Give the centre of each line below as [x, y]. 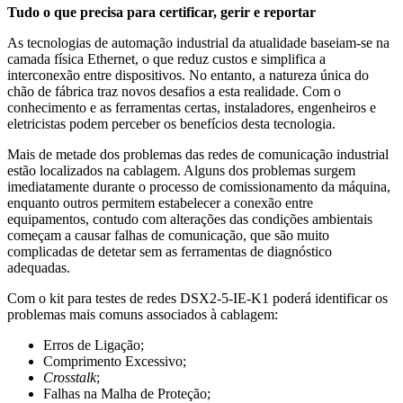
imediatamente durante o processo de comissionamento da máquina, [199, 186]
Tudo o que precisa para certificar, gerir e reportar [161, 12]
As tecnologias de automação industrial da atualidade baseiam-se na [198, 42]
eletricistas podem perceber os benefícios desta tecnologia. [171, 123]
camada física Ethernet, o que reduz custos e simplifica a [166, 58]
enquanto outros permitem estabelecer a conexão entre [160, 202]
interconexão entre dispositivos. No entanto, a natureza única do [188, 75]
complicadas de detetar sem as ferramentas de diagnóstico [170, 251]
